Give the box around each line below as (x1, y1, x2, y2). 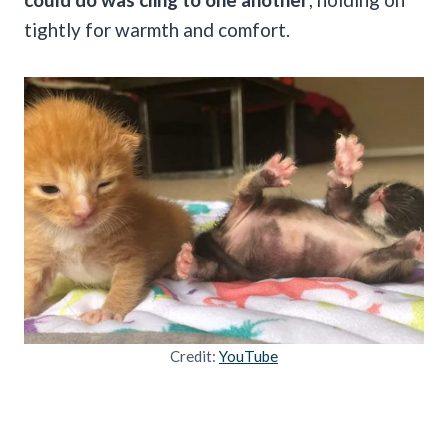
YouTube (219, 346, 278, 365)
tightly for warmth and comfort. (24, 17, 290, 41)
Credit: (170, 346, 219, 365)
